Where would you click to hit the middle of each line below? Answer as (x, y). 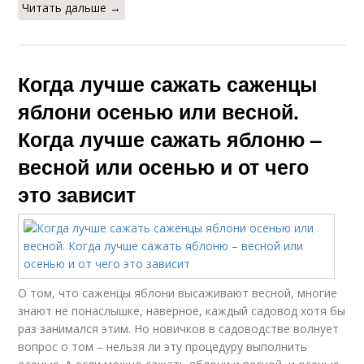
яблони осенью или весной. (159, 111)
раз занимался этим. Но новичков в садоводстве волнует (179, 328)
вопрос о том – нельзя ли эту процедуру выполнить (163, 346)
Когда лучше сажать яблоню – (170, 139)
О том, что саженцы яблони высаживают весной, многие (178, 292)
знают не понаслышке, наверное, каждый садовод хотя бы (182, 310)
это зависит (77, 194)
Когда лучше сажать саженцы (168, 83)
